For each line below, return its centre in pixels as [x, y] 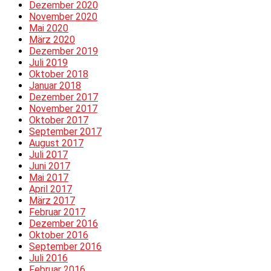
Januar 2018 [55, 85]
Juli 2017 [48, 154]
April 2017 [51, 189]
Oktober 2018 [59, 74]
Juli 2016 [48, 258]
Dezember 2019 [64, 51]
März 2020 [52, 39]
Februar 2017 [57, 212]
